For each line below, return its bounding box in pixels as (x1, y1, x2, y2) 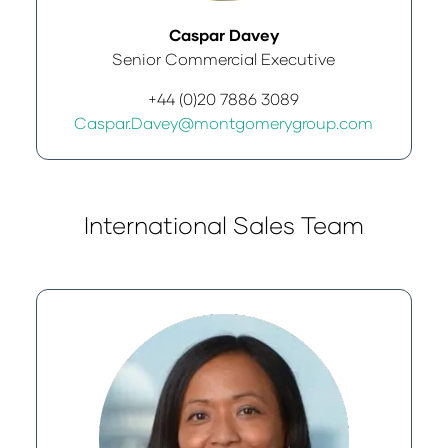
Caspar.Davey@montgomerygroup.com (74, 113, 374, 132)
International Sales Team (84, 210, 364, 239)
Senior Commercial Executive (112, 49, 336, 68)
